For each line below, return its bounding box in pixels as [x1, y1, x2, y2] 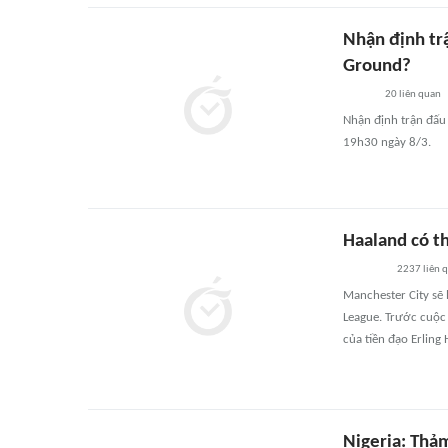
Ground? [343, 57, 411, 76]
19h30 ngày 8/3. [343, 136, 431, 149]
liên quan [397, 89, 441, 100]
